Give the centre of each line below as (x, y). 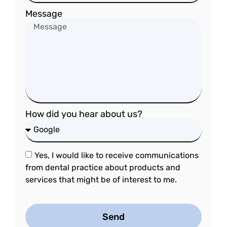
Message (44, 13)
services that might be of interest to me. (101, 179)
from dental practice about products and (103, 167)
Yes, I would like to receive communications (117, 155)
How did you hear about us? (84, 114)
